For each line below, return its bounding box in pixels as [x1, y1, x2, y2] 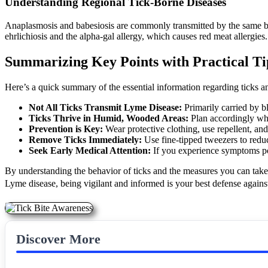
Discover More [16, 231, 100, 246]
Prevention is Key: [29, 123, 103, 134]
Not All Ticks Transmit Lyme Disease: [29, 102, 182, 112]
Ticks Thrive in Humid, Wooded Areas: [29, 112, 188, 123]
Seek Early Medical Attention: [29, 145, 151, 156]
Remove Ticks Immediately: [29, 134, 142, 145]
